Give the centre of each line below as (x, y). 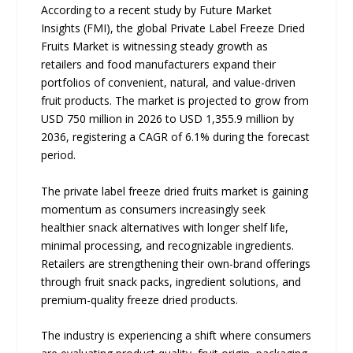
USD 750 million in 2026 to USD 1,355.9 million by (168, 119)
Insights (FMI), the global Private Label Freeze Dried (173, 28)
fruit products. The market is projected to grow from (175, 101)
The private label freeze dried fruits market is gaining (175, 191)
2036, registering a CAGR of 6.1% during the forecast (176, 137)
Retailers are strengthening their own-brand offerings (176, 263)
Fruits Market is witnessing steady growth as (155, 46)
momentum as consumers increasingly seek (154, 209)
